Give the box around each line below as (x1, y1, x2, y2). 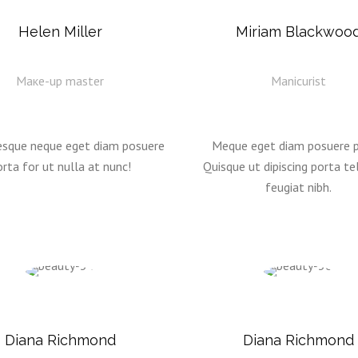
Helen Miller (18, 23, 102, 40)
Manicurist (270, 73, 326, 89)
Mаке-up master (16, 73, 104, 89)
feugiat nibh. (265, 179, 332, 195)
